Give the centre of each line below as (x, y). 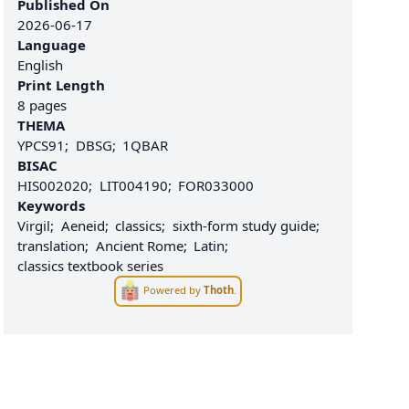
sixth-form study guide (244, 225)
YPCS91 (42, 145)
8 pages (42, 105)
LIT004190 (133, 185)
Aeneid (83, 225)
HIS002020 (53, 185)
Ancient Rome (139, 245)
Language (52, 44)
